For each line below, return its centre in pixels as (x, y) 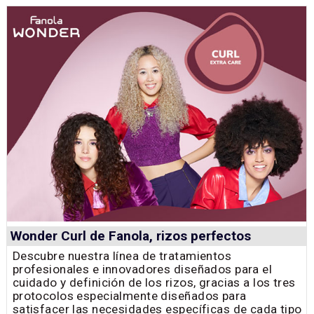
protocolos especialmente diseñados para (129, 296)
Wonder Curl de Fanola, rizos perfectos (130, 236)
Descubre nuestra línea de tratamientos (122, 256)
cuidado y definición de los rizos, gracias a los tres (154, 283)
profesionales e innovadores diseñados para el (142, 269)
